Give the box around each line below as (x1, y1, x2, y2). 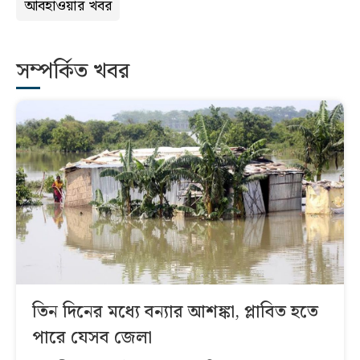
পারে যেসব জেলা (32, 324, 152, 353)
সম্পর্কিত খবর (16, 54, 129, 89)
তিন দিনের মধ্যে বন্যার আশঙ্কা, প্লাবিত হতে (32, 298, 318, 327)
